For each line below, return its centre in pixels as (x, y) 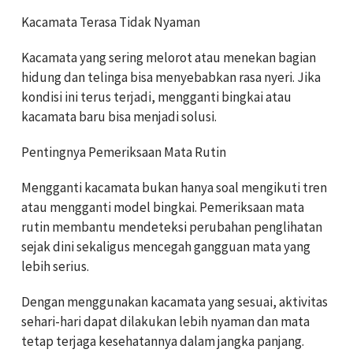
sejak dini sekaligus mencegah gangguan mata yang (166, 246)
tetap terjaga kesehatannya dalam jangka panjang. (163, 341)
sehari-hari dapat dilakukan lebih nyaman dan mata (165, 321)
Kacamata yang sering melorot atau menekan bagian (169, 57)
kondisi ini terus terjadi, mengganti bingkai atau (156, 97)
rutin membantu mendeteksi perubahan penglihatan (172, 227)
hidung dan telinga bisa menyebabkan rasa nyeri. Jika (171, 77)
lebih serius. (55, 266)
